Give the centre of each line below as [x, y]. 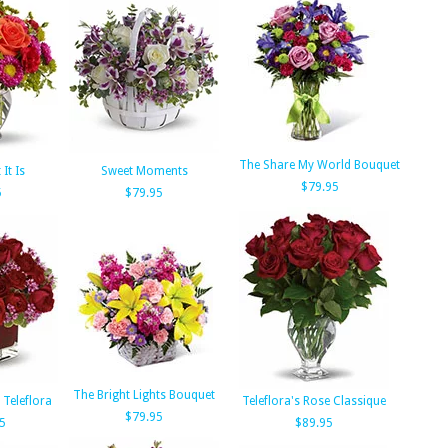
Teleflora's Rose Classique [314, 401]
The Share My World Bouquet [319, 165]
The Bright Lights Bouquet [144, 395]
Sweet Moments [144, 171]
